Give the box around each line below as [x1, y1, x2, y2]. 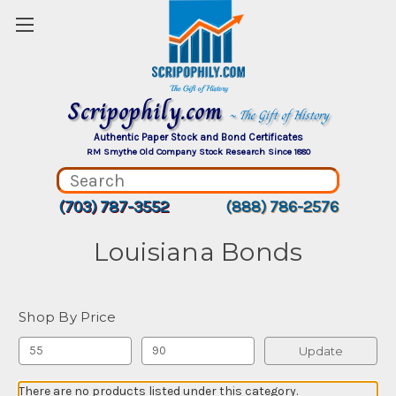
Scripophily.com [67, 92, 229, 130]
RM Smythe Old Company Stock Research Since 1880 [86, 146, 310, 157]
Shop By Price [19, 308, 117, 325]
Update [298, 343, 343, 358]
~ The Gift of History [229, 105, 329, 125]
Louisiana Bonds [93, 237, 303, 267]
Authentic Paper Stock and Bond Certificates [93, 131, 303, 143]
